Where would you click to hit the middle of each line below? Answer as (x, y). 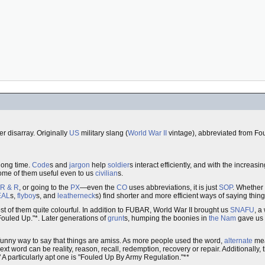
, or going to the (45, 188)
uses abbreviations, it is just (173, 188)
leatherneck (76, 196)
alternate (238, 241)
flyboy (27, 196)
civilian (106, 173)
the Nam (222, 218)
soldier (119, 165)
